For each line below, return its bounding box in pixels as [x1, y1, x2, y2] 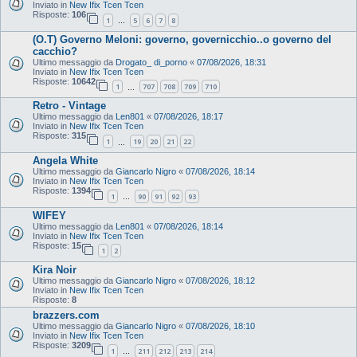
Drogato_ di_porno [116, 57, 187, 67]
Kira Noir [33, 264, 76, 277]
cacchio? [33, 45, 77, 57]
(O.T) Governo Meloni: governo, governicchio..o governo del [33, 33, 331, 45]
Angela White [33, 155, 98, 167]
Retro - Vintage [33, 100, 106, 112]
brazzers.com [33, 309, 100, 322]
